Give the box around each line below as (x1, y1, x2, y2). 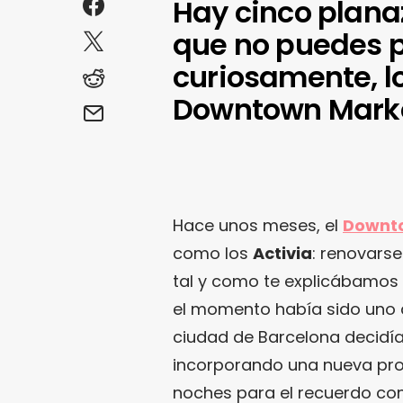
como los (173, 241, 253, 264)
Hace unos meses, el (173, 213, 343, 237)
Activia (253, 241, 312, 264)
